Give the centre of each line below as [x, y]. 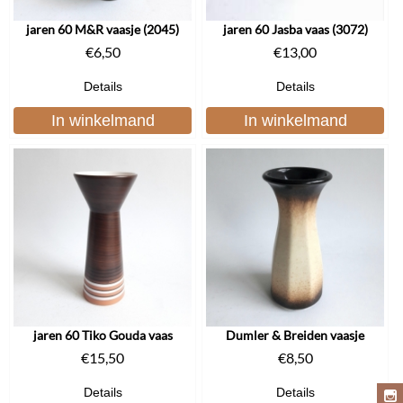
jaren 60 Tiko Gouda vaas [103, 335]
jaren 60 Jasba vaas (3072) [295, 29]
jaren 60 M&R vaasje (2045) [103, 29]
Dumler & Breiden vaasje [295, 335]
